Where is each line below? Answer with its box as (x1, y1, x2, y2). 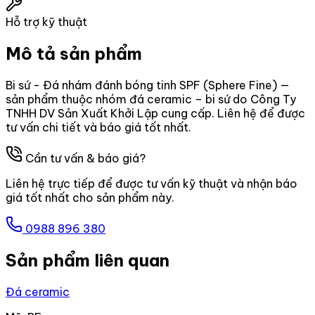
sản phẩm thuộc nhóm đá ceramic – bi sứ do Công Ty (6, 91, 296, 106)
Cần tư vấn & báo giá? (22, 150, 146, 165)
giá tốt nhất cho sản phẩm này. (6, 190, 174, 205)
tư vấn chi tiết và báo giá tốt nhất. (6, 120, 191, 134)
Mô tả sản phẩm (6, 42, 142, 64)
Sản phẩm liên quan (6, 249, 169, 271)
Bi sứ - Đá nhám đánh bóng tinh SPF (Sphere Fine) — (6, 77, 290, 92)
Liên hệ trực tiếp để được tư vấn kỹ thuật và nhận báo (6, 176, 297, 191)
